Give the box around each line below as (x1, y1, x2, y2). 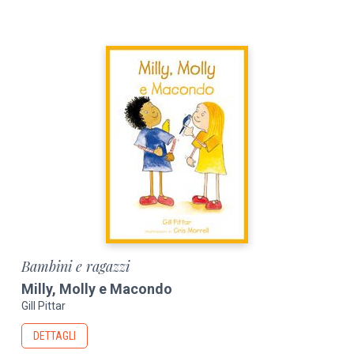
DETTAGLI (33, 330, 77, 343)
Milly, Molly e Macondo (21, 280, 173, 297)
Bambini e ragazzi (21, 256, 130, 276)
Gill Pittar (21, 299, 66, 313)
